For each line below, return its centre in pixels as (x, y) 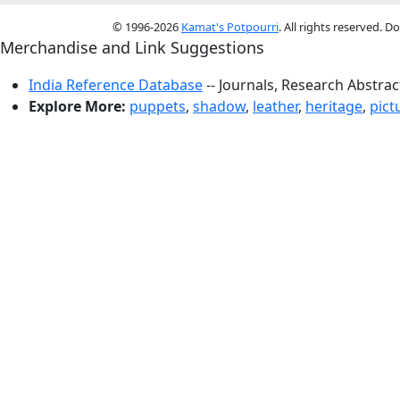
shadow (219, 106)
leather (275, 106)
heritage (334, 106)
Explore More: (77, 106)
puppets (158, 106)
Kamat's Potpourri (230, 27)
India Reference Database (116, 85)
